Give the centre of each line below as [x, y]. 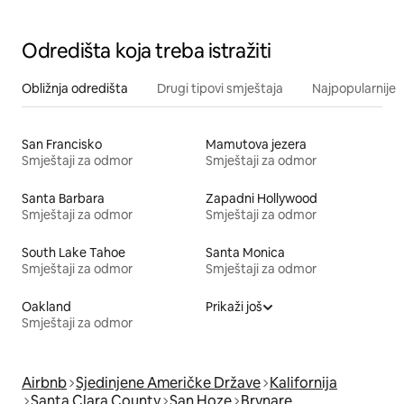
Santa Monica [245, 253]
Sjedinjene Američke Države [168, 383]
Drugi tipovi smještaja [220, 89]
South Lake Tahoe [73, 253]
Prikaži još [234, 307]
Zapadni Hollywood [262, 199]
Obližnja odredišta [75, 89]
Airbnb [44, 383]
